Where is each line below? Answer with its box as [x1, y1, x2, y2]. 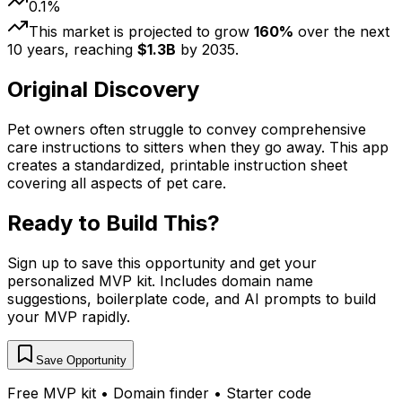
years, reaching [22, 40, 137, 59]
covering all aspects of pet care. [7, 174, 226, 193]
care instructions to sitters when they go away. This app [7, 138, 389, 157]
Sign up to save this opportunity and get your [7, 254, 317, 273]
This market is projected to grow [29, 22, 254, 41]
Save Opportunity [36, 354, 127, 368]
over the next [293, 22, 389, 41]
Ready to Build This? [7, 210, 220, 237]
